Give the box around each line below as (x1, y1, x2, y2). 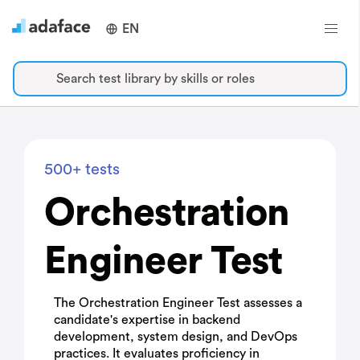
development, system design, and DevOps (54, 330, 297, 343)
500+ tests (44, 162, 120, 178)
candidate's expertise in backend (54, 313, 240, 326)
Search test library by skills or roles (56, 72, 255, 85)
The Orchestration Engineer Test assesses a (54, 297, 302, 309)
